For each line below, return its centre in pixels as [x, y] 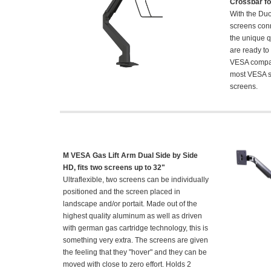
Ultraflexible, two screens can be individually [136, 180]
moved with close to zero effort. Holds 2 [127, 264]
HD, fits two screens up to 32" [114, 168]
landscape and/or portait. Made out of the [130, 204]
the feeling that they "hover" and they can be [135, 252]
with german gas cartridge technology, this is [135, 228]
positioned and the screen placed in [122, 192]
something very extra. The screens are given [135, 240]
